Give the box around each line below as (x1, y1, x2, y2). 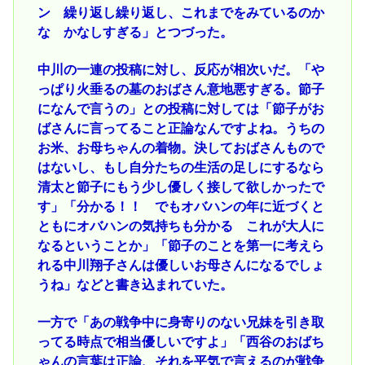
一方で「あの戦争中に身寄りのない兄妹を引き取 (37, 315, 324, 330)
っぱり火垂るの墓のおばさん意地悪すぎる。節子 (37, 81, 324, 96)
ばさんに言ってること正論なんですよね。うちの (37, 121, 324, 135)
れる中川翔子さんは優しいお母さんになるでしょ (37, 257, 324, 272)
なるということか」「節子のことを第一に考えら (37, 238, 324, 253)
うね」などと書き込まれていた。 (37, 277, 233, 292)
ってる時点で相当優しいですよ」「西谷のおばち (37, 335, 324, 350)
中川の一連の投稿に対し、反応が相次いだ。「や (37, 62, 324, 77)
